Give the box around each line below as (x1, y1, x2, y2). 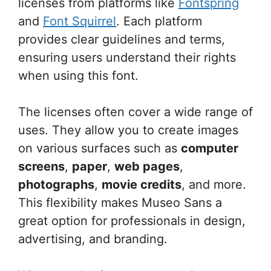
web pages (114, 159, 180, 174)
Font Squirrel (43, 14, 116, 28)
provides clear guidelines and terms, (18, 32, 225, 47)
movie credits (102, 177, 181, 192)
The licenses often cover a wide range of (18, 105, 253, 119)
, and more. (181, 177, 246, 192)
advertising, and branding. (18, 232, 168, 246)
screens (18, 159, 65, 174)
